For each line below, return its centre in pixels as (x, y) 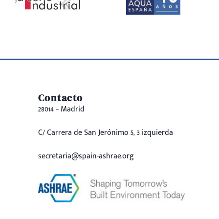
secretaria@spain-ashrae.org (86, 156)
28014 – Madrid (61, 109)
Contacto (60, 98)
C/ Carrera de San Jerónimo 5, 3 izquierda (105, 132)
